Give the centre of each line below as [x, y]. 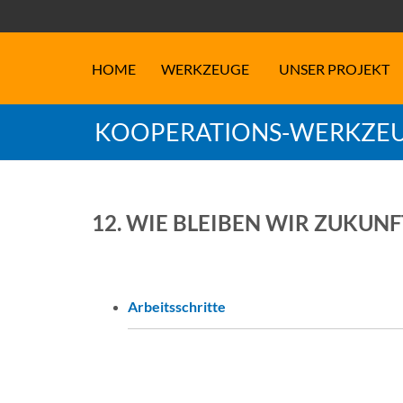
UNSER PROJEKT [334, 69]
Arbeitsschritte [177, 306]
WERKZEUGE [205, 69]
